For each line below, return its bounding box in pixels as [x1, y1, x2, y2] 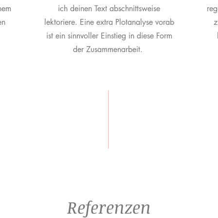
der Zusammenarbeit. [73, 44, 145, 54]
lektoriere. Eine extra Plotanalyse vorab [44, 17, 174, 27]
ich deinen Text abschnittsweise [58, 3, 160, 14]
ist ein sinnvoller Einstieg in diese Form [46, 31, 172, 41]
